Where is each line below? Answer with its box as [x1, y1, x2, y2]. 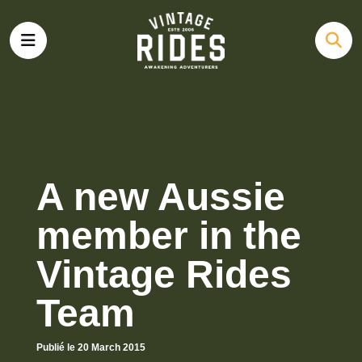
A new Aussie [36, 175, 285, 218]
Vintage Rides [36, 253, 292, 296]
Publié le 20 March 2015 [36, 342, 145, 353]
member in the [36, 214, 301, 257]
